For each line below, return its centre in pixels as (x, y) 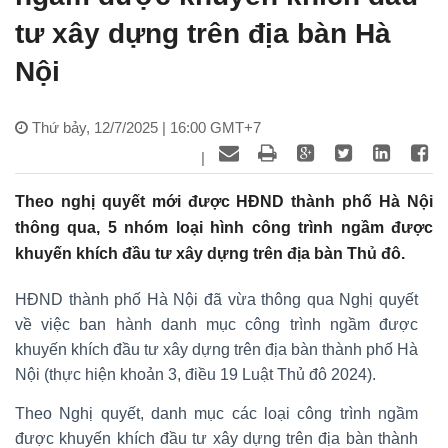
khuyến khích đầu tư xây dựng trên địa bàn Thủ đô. (210, 253)
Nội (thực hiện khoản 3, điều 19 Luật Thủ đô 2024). (195, 374)
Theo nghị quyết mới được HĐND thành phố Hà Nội (224, 201)
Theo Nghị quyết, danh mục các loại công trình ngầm (216, 413)
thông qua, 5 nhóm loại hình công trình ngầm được (224, 227)
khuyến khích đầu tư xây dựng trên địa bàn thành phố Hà (216, 349)
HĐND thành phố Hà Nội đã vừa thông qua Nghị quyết (216, 299)
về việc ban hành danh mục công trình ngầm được (216, 324)
